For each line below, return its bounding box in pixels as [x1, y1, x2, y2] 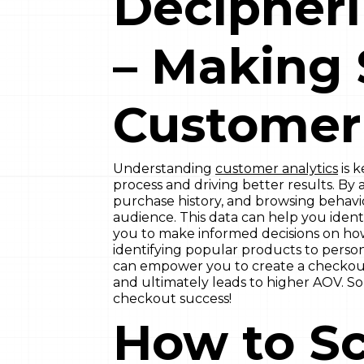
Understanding [113, 161, 215, 177]
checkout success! [113, 291, 232, 307]
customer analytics [215, 161, 338, 177]
